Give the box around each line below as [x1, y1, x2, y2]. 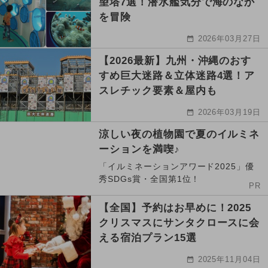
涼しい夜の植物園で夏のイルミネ [99, 128, 260, 140]
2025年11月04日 [197, 254, 261, 264]
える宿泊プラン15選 [99, 232, 197, 243]
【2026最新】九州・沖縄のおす [99, 54, 252, 66]
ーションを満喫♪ [99, 143, 180, 155]
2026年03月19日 [197, 107, 261, 117]
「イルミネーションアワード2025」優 [99, 161, 255, 171]
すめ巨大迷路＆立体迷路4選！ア [99, 69, 255, 81]
